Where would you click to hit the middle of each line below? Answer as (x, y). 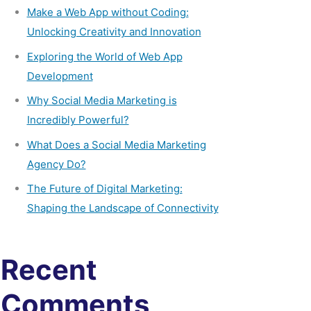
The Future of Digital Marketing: (104, 188)
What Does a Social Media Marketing (116, 144)
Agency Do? (56, 164)
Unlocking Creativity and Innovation (114, 32)
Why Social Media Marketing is (102, 100)
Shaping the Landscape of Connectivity (123, 208)
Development (60, 76)
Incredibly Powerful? (78, 120)
